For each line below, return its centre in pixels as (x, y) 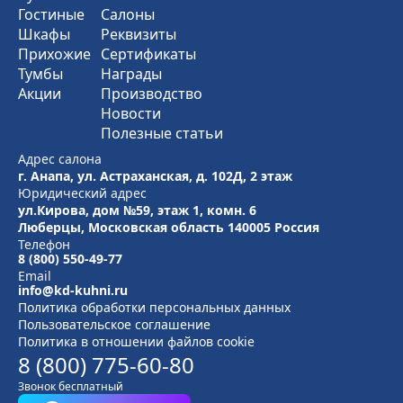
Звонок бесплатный (71, 387)
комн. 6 (232, 210)
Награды (131, 74)
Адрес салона (60, 159)
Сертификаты (148, 54)
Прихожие (54, 54)
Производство (152, 94)
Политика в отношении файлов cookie (136, 342)
